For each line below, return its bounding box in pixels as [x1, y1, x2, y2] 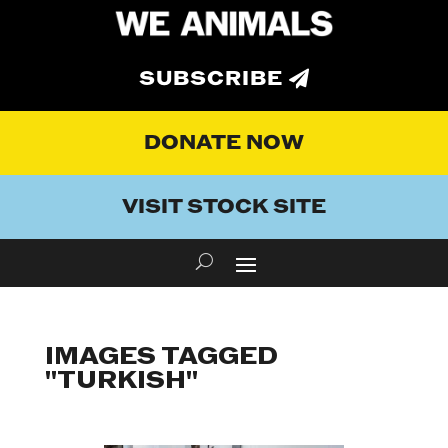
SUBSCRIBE [139, 66, 283, 93]
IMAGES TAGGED [44, 341, 278, 373]
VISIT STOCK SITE [122, 194, 326, 221]
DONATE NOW [144, 130, 304, 157]
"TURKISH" [44, 365, 198, 397]
